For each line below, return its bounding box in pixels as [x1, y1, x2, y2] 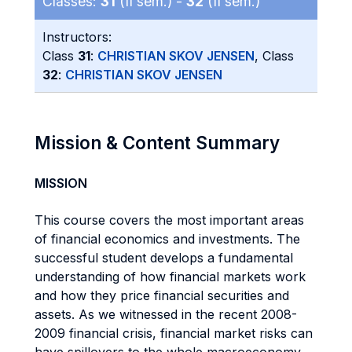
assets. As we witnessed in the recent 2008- [35, 306, 297, 322]
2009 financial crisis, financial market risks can [35, 325, 313, 341]
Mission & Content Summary [35, 132, 280, 153]
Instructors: [42, 29, 112, 45]
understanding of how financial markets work [35, 269, 306, 284]
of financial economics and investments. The [35, 231, 300, 247]
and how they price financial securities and [35, 288, 289, 303]
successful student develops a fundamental [35, 250, 293, 266]
